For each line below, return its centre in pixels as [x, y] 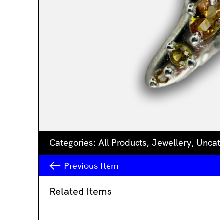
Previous [82, 166]
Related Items [81, 191]
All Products [122, 143]
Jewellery [171, 143]
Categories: [74, 143]
